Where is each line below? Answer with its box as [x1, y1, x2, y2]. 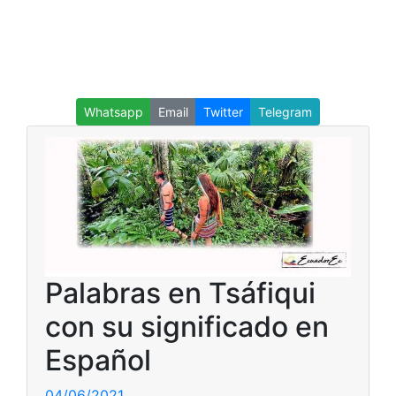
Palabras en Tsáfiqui [45, 275, 316, 310]
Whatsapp [84, 104, 143, 119]
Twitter [203, 104, 243, 119]
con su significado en [45, 308, 329, 344]
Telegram [258, 104, 312, 119]
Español [45, 342, 151, 377]
